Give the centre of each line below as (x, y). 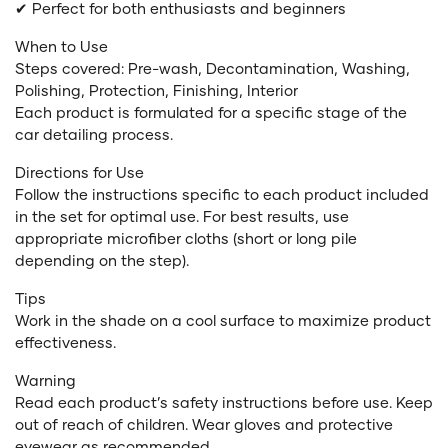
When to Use (61, 45)
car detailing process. (94, 133)
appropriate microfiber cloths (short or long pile (186, 237)
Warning (45, 379)
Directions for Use (79, 171)
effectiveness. (65, 341)
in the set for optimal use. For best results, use (182, 215)
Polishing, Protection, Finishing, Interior (156, 89)
